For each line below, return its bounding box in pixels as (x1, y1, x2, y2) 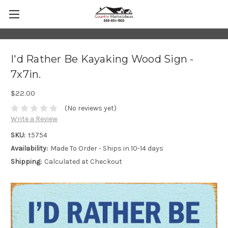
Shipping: (11, 157, 42, 166)
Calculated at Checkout (44, 157, 122, 166)
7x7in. (11, 68, 41, 80)
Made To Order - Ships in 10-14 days (50, 144, 163, 153)
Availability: (11, 144, 48, 153)
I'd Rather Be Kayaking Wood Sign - (11, 52, 194, 65)
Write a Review (11, 115, 58, 124)
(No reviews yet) (64, 104, 117, 113)
